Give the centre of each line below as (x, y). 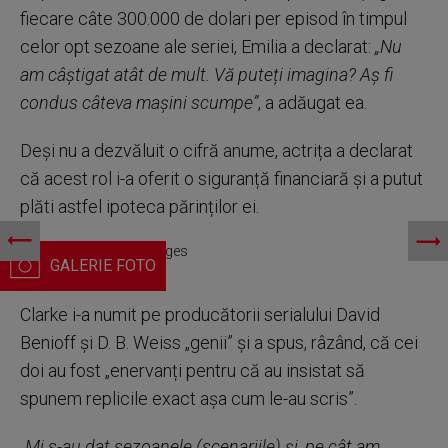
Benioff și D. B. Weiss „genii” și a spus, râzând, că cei (219, 342)
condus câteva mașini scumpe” (139, 102)
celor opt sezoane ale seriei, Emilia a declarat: (197, 46)
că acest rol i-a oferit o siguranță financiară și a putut (221, 178)
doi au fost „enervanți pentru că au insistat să (192, 370)
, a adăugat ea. (312, 102)
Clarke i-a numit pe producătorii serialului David (200, 314)
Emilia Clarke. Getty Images (104, 251)
